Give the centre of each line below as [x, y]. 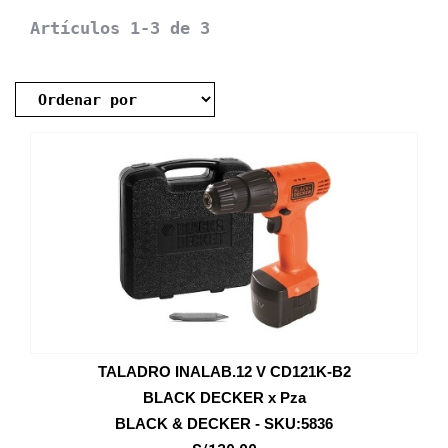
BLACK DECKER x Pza [224, 397]
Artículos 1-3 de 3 [120, 28]
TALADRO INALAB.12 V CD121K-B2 [224, 371]
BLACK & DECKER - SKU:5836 [224, 423]
